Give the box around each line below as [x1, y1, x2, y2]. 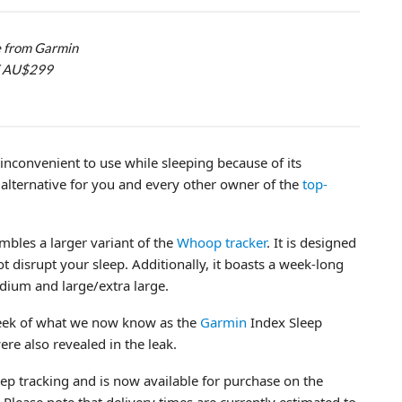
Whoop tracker [177, 232, 267, 251]
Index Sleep [247, 312, 322, 331]
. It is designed [267, 232, 356, 251]
